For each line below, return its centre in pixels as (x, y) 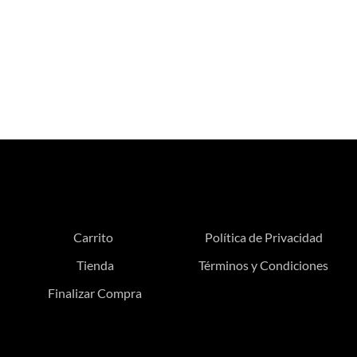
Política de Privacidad (263, 237)
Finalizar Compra (95, 292)
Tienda (95, 265)
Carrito (93, 237)
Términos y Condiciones (264, 265)
